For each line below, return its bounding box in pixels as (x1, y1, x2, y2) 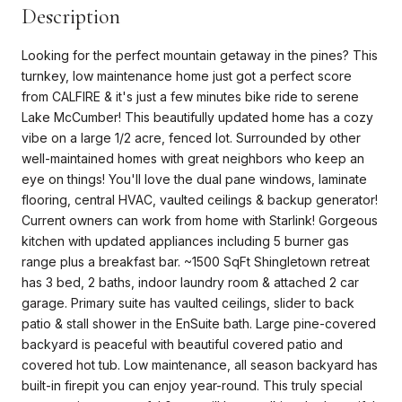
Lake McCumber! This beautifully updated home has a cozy (22, 109, 373, 125)
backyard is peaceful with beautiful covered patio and (22, 336, 343, 352)
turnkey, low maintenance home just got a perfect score (22, 67, 352, 83)
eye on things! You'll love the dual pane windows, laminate (22, 170, 367, 187)
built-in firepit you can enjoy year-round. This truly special (22, 377, 363, 393)
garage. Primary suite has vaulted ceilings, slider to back (22, 294, 354, 310)
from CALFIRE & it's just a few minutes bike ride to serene (22, 88, 359, 104)
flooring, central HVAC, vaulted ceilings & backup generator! (22, 191, 378, 207)
